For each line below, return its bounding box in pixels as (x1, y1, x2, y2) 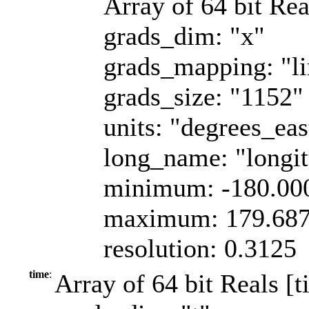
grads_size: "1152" (103, 81, 303, 111)
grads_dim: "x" (103, 21, 265, 50)
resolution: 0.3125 (103, 233, 297, 263)
